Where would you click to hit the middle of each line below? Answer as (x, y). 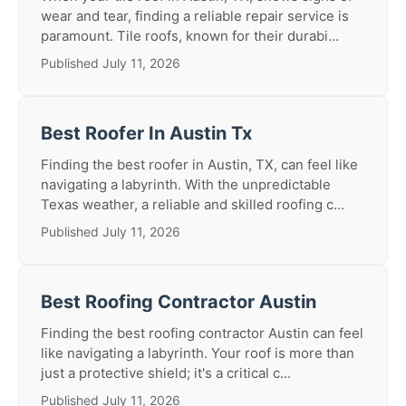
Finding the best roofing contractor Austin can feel (202, 333)
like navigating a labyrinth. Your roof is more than (198, 353)
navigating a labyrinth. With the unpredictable (186, 184)
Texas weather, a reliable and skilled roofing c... (193, 204)
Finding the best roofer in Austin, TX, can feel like (199, 164)
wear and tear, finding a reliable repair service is (195, 16)
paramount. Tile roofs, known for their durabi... (190, 36)
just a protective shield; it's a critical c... (166, 373)
